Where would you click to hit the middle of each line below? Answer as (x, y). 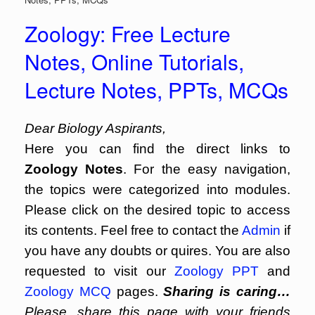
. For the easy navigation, (207, 169)
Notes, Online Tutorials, (134, 62)
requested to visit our (99, 271)
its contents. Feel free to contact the (133, 230)
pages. (137, 291)
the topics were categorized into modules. (157, 189)
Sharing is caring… (227, 291)
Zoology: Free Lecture (128, 33)
